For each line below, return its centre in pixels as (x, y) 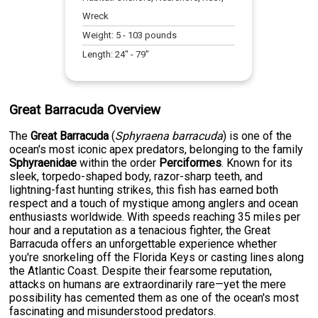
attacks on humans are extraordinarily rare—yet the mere (148, 285)
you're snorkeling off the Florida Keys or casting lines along (157, 258)
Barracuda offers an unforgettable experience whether (143, 244)
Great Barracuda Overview (85, 110)
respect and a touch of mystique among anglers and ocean (154, 204)
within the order (118, 163)
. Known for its (257, 163)
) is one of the (258, 136)
